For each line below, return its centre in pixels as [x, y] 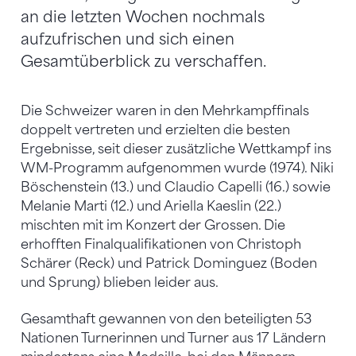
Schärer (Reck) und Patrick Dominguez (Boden [169, 263]
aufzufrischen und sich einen [128, 39]
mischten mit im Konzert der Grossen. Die [153, 225]
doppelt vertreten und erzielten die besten [155, 130]
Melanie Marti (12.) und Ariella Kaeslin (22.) [151, 206]
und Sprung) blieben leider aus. [120, 282]
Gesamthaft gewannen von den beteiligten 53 [166, 319]
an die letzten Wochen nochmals [143, 17]
